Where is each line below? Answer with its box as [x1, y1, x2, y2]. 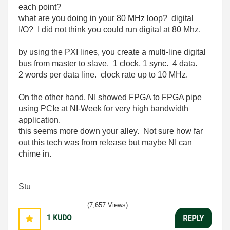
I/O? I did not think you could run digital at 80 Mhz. [18, 25, 201, 34]
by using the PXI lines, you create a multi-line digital [18, 48, 206, 56]
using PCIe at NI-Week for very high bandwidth [18, 104, 188, 113]
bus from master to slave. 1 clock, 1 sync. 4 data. [18, 59, 197, 68]
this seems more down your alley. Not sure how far [18, 127, 203, 136]
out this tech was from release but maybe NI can [18, 138, 192, 147]
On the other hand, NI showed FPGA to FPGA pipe [18, 93, 202, 102]
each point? [18, 3, 61, 11]
